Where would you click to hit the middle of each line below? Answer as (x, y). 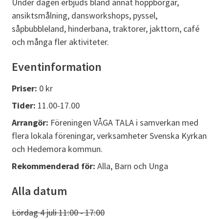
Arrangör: (31, 123)
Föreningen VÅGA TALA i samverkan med (124, 123)
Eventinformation (57, 67)
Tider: (25, 106)
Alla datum (39, 191)
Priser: (25, 88)
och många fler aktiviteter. (60, 42)
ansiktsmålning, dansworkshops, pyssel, (85, 16)
